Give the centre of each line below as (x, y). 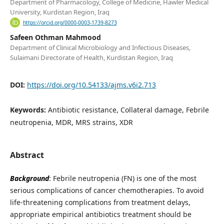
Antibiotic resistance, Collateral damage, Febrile (128, 110)
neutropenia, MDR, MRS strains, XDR (71, 122)
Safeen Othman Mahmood (55, 37)
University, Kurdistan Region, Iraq (59, 12)
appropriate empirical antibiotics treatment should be (100, 214)
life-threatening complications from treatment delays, (100, 202)
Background (29, 178)
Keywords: (29, 110)
